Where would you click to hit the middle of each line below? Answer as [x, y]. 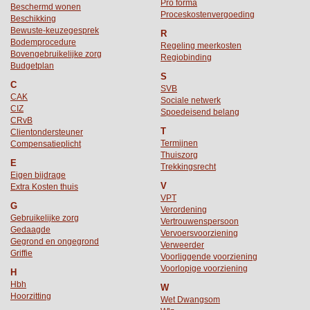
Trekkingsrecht [188, 166]
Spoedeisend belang [200, 112]
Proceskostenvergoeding [208, 14]
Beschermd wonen [46, 7]
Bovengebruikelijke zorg [56, 54]
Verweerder [182, 245]
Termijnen [179, 143]
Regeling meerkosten [201, 45]
